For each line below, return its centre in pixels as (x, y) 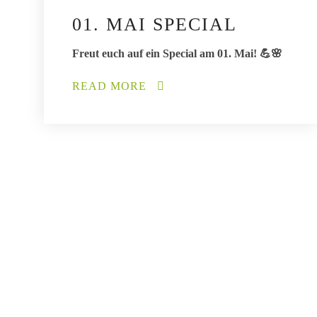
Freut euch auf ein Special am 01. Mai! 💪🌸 (177, 54)
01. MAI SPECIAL (155, 25)
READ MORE (111, 86)
